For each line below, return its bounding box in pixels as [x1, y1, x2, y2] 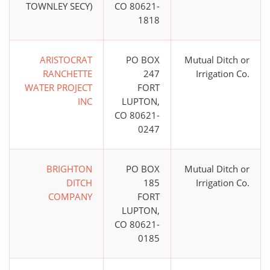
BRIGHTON [46, 163, 92, 175]
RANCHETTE [43, 67, 92, 80]
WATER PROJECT [25, 81, 92, 94]
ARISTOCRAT [40, 54, 92, 66]
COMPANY [48, 190, 92, 203]
